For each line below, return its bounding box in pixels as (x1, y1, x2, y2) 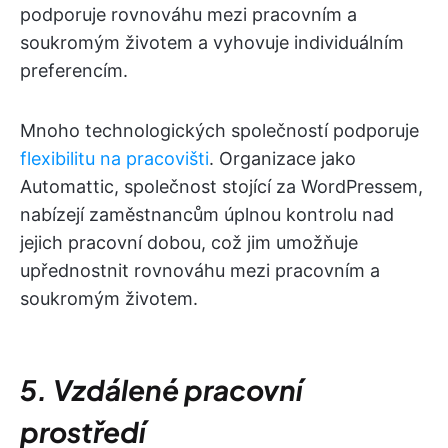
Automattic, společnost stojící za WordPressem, (20, 176, 423, 197)
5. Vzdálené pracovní (20, 372, 302, 407)
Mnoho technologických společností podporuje (20, 120, 419, 141)
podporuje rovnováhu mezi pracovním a (20, 4, 357, 25)
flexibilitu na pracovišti (20, 148, 209, 169)
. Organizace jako (209, 148, 356, 169)
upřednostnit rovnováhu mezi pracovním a (20, 260, 380, 281)
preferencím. (20, 60, 128, 81)
